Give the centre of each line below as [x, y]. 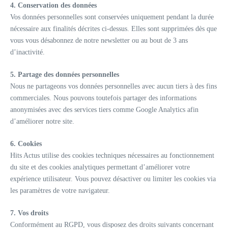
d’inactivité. [27, 52]
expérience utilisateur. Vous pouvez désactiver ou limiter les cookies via [113, 179]
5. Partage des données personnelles [65, 75]
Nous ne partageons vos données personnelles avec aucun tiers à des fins [113, 86]
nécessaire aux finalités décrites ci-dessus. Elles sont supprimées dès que [113, 29]
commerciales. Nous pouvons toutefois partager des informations [103, 98]
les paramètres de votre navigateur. [60, 191]
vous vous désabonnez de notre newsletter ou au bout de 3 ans [99, 40]
